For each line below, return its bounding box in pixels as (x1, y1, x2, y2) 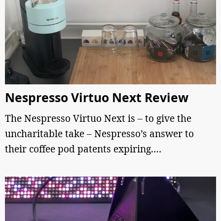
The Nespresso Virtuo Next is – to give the (5, 112, 191, 125)
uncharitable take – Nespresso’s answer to (5, 127, 194, 140)
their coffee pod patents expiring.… (5, 143, 161, 155)
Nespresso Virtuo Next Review (5, 89, 188, 106)
